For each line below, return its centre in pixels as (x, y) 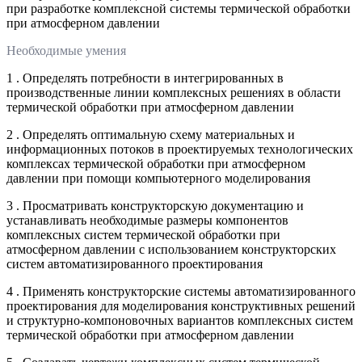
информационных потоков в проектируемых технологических (180, 149)
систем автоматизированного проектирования (135, 263)
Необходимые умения (66, 50)
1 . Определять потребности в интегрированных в (145, 78)
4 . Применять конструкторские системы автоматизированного (181, 291)
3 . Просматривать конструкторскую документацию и (155, 205)
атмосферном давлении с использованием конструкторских (171, 249)
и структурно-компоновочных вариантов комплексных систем (180, 320)
